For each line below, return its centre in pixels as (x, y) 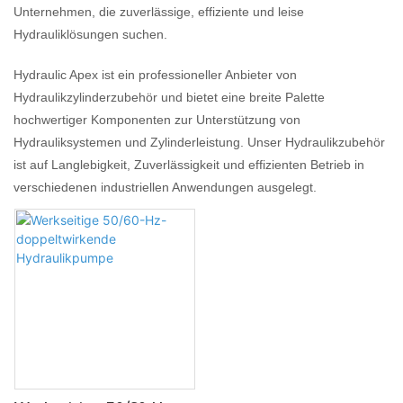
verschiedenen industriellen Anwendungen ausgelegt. (165, 187)
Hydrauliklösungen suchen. (90, 34)
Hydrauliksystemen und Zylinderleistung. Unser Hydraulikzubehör (199, 142)
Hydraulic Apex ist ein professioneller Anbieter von (155, 74)
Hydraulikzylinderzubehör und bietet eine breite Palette (169, 97)
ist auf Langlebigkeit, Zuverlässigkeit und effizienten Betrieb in (189, 164)
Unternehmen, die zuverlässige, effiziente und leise (159, 11)
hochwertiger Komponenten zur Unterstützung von (157, 119)
